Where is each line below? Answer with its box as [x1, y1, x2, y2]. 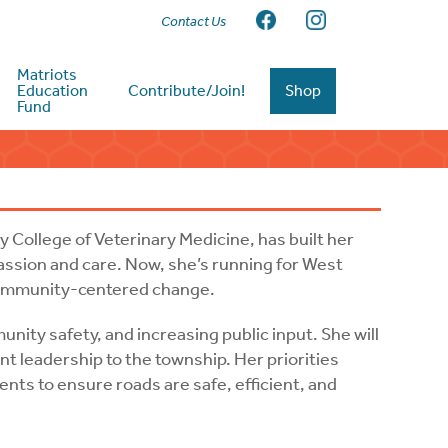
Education [17, 81, 89, 100]
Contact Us [161, 12, 227, 30]
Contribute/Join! [128, 81, 246, 100]
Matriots [17, 65, 78, 84]
